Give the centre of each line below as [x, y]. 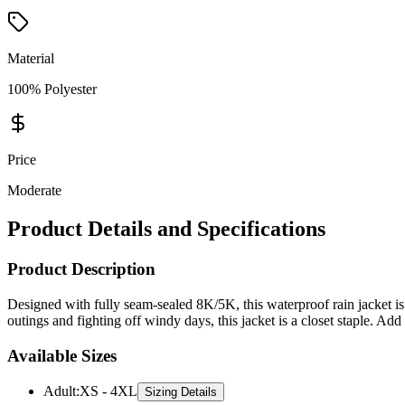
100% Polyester [52, 89]
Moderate [34, 191]
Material [31, 59]
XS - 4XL [108, 391]
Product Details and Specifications [166, 229]
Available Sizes [62, 355]
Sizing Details [181, 392]
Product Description [81, 269]
